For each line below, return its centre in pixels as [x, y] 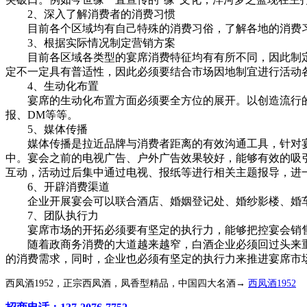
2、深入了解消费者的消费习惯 [90, 14]
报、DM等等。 [42, 114]
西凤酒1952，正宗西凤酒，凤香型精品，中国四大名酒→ [127, 283]
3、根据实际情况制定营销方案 [90, 42]
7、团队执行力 [52, 215]
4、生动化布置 [52, 86]
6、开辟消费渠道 [58, 186]
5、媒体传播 [47, 129]
